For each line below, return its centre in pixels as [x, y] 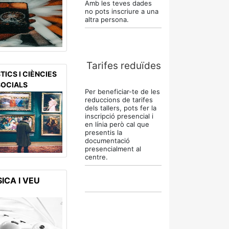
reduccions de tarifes [119, 100]
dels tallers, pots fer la [121, 108]
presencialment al [113, 149]
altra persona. [107, 19]
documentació [107, 141]
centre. [97, 157]
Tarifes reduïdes [124, 66]
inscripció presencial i [119, 116]
